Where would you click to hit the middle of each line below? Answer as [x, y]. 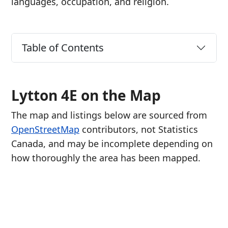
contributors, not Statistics [139, 129]
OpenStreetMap [45, 129]
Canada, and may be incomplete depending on [112, 144]
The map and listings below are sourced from [109, 115]
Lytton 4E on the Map [86, 95]
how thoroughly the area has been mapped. [106, 158]
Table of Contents [63, 48]
